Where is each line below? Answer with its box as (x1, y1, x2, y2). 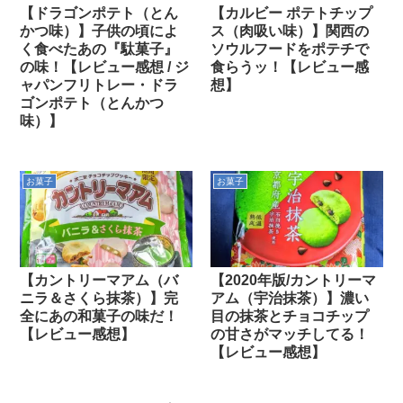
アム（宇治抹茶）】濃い (210, 291, 370, 307)
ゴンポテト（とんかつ (20, 94, 165, 111)
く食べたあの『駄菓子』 (20, 40, 179, 57)
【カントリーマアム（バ (20, 273, 179, 289)
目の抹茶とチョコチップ (210, 309, 370, 325)
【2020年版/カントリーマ (210, 273, 377, 289)
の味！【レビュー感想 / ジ (20, 58, 190, 75)
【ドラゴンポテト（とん (20, 4, 179, 21)
